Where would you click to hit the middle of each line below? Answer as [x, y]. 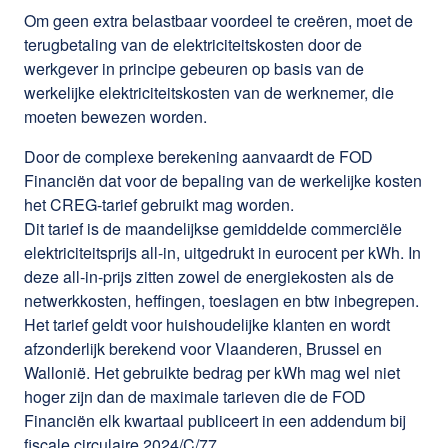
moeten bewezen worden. [115, 117]
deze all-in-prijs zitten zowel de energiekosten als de [209, 277]
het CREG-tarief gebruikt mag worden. [159, 205]
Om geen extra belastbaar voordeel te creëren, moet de [218, 21]
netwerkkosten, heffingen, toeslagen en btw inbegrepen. [221, 301]
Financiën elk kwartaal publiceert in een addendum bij [215, 421]
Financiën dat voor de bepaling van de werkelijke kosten [223, 181]
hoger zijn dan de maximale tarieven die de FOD [195, 397]
